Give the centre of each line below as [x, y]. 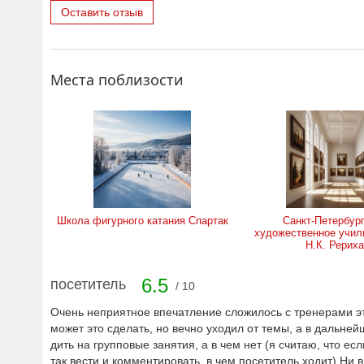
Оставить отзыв [102, 12]
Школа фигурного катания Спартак [142, 221]
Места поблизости [117, 80]
